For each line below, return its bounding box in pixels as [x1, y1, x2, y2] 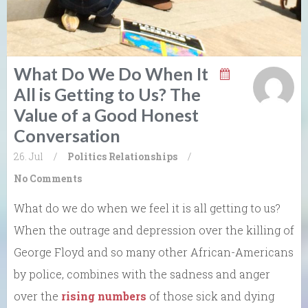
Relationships [109, 150, 177, 164]
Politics [67, 150, 107, 164]
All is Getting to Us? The [14, 84, 201, 105]
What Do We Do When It [14, 63, 208, 85]
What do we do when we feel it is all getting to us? [14, 201, 280, 216]
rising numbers [61, 289, 146, 304]
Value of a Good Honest [14, 104, 199, 126]
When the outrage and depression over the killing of [14, 223, 294, 238]
